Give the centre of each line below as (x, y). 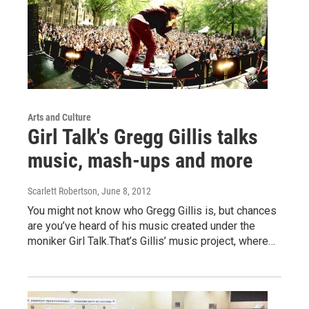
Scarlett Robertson (62, 191)
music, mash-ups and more (140, 160)
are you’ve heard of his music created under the (141, 226)
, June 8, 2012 (124, 191)
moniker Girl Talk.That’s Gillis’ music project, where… (151, 241)
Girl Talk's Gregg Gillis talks (143, 137)
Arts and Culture (59, 117)
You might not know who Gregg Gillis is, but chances (152, 210)
